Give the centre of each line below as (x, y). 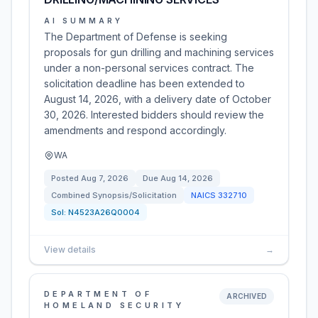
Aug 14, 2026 (187, 178)
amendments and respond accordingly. (135, 130)
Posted (66, 178)
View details (70, 250)
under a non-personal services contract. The (149, 68)
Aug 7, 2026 (105, 178)
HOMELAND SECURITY (114, 305)
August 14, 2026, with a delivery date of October (158, 99)
